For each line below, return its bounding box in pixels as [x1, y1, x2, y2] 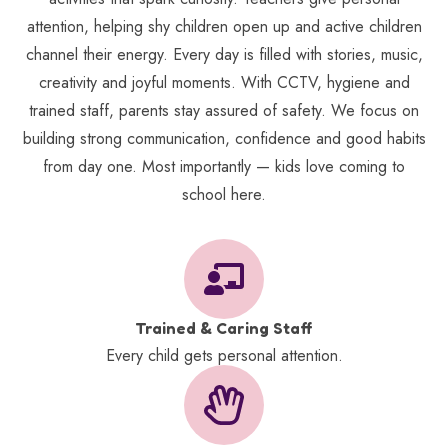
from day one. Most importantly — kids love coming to [43, 155, 405, 179]
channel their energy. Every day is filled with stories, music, [25, 43, 423, 67]
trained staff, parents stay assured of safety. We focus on [29, 99, 419, 123]
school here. [182, 183, 266, 207]
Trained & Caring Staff [135, 318, 313, 339]
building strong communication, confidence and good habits [22, 127, 426, 151]
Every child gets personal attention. [105, 344, 343, 368]
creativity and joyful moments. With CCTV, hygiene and [38, 71, 410, 95]
